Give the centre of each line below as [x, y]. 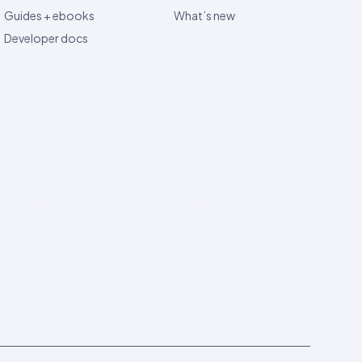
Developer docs [46, 38]
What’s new [204, 15]
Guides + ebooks [50, 15]
